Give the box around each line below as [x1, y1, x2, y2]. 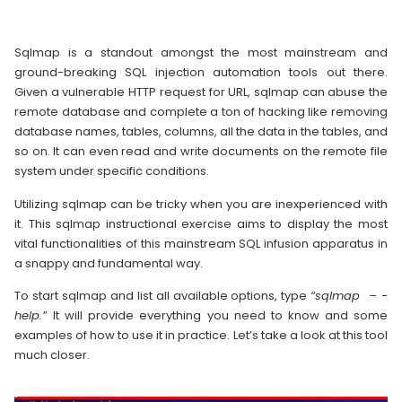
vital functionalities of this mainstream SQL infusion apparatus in [14, 234, 388, 252]
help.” [14, 307, 54, 325]
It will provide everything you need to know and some [53, 307, 389, 325]
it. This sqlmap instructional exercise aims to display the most [14, 214, 388, 232]
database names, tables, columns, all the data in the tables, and [14, 123, 388, 141]
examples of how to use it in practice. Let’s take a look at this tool [14, 327, 388, 345]
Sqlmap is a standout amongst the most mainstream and [14, 44, 388, 62]
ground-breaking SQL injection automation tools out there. [14, 64, 388, 82]
